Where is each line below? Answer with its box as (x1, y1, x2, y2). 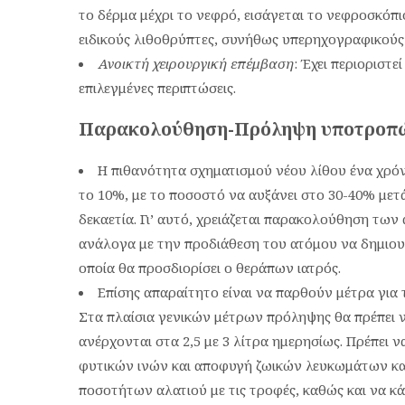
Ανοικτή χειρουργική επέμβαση (98, 54, 294, 73)
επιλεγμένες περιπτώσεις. (79, 79, 236, 98)
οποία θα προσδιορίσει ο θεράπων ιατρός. (79, 258, 341, 277)
